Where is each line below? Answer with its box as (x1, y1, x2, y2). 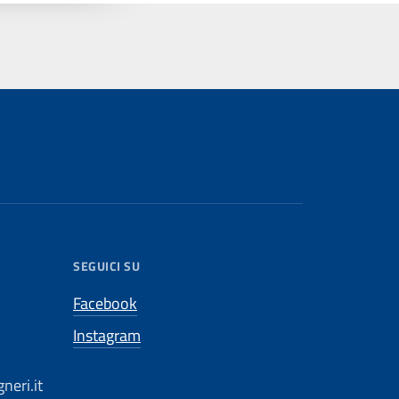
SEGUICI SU (73, 256, 141, 275)
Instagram (73, 323, 141, 347)
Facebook (73, 291, 137, 315)
